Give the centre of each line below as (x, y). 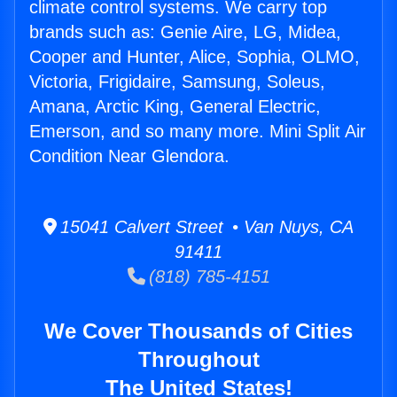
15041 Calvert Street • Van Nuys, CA (205, 227)
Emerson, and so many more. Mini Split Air (198, 132)
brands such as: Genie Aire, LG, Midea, (185, 32)
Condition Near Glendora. (129, 156)
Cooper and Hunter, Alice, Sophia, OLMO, (195, 57)
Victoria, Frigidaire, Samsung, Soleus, (177, 82)
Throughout (198, 360)
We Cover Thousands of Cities (198, 331)
